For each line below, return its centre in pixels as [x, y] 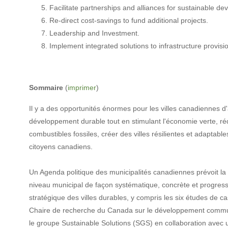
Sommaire [46, 87]
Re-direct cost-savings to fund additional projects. [129, 20]
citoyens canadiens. [61, 146]
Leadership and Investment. [94, 33]
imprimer [82, 87]
